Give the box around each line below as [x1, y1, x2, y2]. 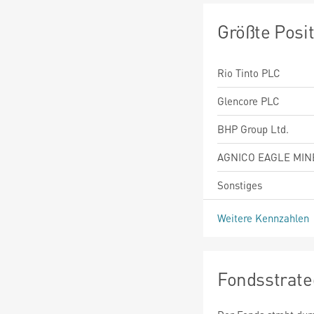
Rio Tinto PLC [217, 65, 280, 80]
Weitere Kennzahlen [217, 210, 312, 225]
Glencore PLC [217, 93, 280, 108]
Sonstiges [217, 177, 262, 192]
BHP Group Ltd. [217, 121, 289, 136]
